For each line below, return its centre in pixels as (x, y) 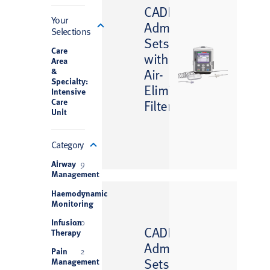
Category (67, 144)
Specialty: (69, 80)
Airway (63, 164)
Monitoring (72, 203)
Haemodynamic (79, 193)
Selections (71, 30)
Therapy (66, 232)
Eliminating (176, 90)
